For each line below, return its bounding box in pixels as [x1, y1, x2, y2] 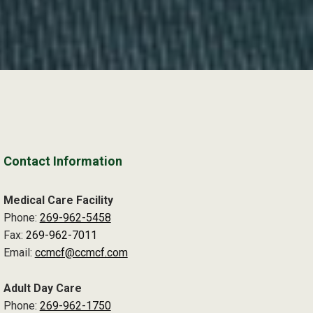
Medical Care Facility [3, 194, 113, 208]
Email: [3, 246, 35, 260]
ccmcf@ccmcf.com [34, 246, 128, 260]
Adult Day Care [3, 282, 82, 296]
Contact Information [3, 154, 122, 169]
